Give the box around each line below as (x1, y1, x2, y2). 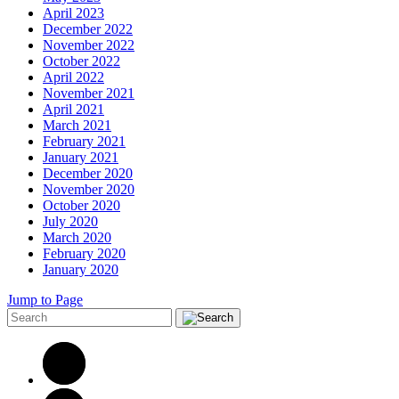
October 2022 (43, 53, 120, 69)
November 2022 (43, 37, 134, 53)
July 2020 (43, 213, 98, 229)
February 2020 (43, 245, 126, 261)
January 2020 (43, 261, 118, 277)
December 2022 (43, 20, 133, 37)
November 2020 (43, 181, 134, 197)
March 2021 (43, 117, 111, 133)
